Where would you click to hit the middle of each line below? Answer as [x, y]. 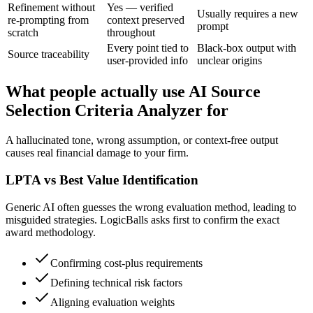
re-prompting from [48, 20]
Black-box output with [247, 48]
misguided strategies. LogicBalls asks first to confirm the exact [143, 219]
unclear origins [230, 60]
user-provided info [147, 60]
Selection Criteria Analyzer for [117, 111]
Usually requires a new [248, 13]
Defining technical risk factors [116, 282]
